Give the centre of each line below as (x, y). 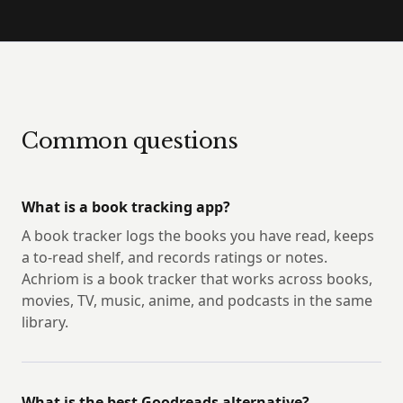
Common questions (130, 141)
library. (45, 322)
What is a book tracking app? (126, 207)
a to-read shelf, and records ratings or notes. (175, 258)
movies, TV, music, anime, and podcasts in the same (197, 301)
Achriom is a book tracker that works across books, (197, 279)
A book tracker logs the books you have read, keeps (198, 236)
